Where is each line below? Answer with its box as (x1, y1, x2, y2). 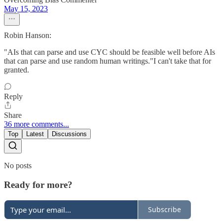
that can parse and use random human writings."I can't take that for (4, 57, 211, 66)
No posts (4, 161, 32, 170)
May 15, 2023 (4, 4, 48, 13)
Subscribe (148, 205, 181, 215)
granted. (4, 66, 29, 74)
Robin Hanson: (4, 31, 51, 40)
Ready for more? (4, 180, 73, 190)
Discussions (52, 130, 87, 138)
